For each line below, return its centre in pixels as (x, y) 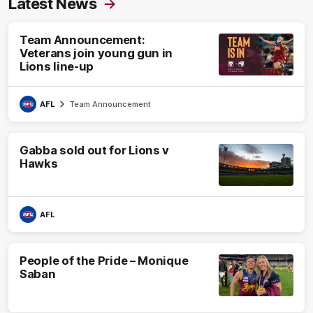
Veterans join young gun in (96, 53)
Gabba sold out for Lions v (95, 151)
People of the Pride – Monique (104, 261)
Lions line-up (57, 67)
